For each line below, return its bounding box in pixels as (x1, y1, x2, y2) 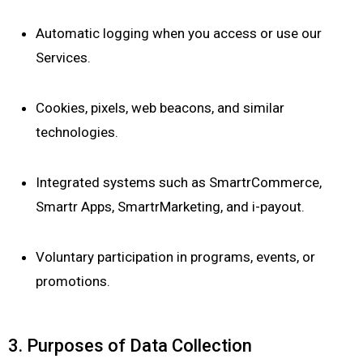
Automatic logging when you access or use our (36, 25, 322, 41)
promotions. (36, 273, 110, 289)
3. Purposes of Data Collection (8, 335, 252, 356)
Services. (36, 49, 91, 66)
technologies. (36, 124, 118, 140)
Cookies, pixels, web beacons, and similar (36, 100, 284, 116)
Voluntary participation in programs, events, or (36, 249, 315, 265)
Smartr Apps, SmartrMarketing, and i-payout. (36, 199, 305, 215)
